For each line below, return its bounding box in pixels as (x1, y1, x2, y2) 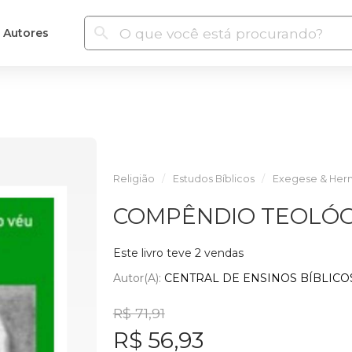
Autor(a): (112, 270, 164, 285)
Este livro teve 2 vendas (112, 246, 244, 260)
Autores (2, 25, 49, 40)
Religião (112, 173, 155, 185)
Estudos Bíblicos (172, 173, 255, 185)
